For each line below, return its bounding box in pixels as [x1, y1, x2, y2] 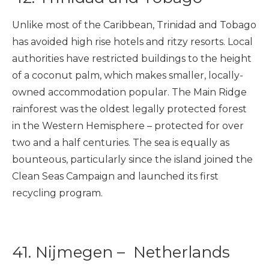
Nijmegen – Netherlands [35, 242, 234, 262]
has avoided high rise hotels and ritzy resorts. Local [12, 35, 253, 47]
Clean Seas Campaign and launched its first [12, 170, 219, 182]
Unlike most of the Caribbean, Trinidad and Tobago [12, 19, 256, 31]
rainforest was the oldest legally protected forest [12, 103, 247, 115]
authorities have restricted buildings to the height [12, 52, 252, 64]
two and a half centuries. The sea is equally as [12, 136, 229, 148]
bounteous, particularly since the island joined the [12, 153, 253, 165]
